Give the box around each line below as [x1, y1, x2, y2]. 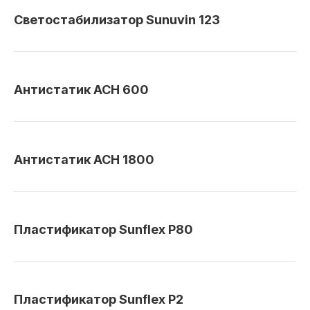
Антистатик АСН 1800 [14, 152, 154, 167]
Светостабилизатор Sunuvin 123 [14, 12, 220, 27]
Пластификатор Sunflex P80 [14, 222, 193, 237]
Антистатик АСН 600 [14, 82, 149, 97]
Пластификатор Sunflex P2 [14, 292, 183, 307]
